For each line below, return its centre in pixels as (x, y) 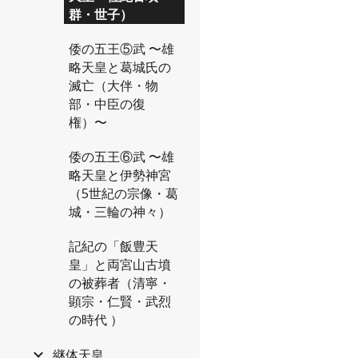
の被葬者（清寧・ (120, 282)
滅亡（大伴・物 (113, 85)
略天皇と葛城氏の (120, 67)
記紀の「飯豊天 (113, 246)
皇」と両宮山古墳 (120, 264)
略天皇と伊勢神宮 (120, 175)
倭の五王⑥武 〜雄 (121, 156)
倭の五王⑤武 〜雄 (121, 48)
